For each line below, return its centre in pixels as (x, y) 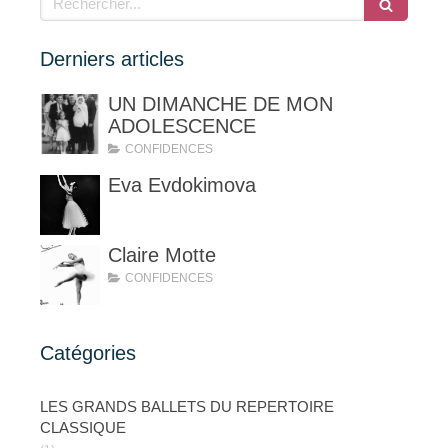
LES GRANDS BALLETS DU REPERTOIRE (187, 407)
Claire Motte (162, 255)
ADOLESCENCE (182, 126)
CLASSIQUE (83, 428)
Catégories (88, 353)
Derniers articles (112, 59)
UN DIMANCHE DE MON (220, 104)
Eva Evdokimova (182, 185)
